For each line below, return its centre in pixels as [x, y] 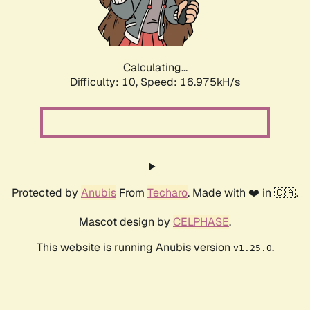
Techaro [167, 193]
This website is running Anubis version [135, 248]
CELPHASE [201, 222]
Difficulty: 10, [105, 82]
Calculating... [155, 68]
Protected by [46, 193]
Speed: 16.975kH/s [190, 82]
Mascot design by [126, 222]
